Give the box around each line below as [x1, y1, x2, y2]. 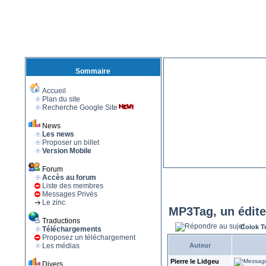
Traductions [42, 217, 80, 225]
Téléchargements [42, 225, 102, 233]
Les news [42, 130, 74, 138]
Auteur [189, 242, 211, 249]
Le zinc [42, 198, 65, 207]
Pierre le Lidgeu [170, 258, 219, 265]
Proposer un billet [42, 138, 99, 147]
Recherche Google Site [42, 103, 118, 112]
